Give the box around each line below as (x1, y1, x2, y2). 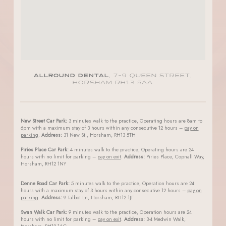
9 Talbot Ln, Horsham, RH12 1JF (62, 194, 134, 202)
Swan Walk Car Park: (20, 208, 67, 216)
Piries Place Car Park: (20, 146, 69, 154)
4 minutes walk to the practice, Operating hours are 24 (68, 146, 194, 154)
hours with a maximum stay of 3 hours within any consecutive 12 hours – (20, 187, 187, 195)
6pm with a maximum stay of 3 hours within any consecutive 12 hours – (20, 124, 184, 132)
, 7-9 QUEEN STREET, (108, 72, 192, 80)
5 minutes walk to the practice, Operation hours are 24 (69, 180, 194, 188)
